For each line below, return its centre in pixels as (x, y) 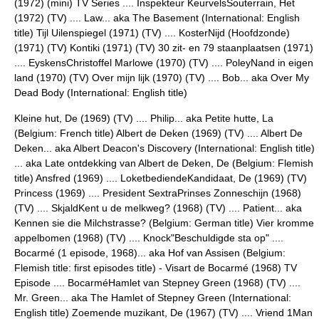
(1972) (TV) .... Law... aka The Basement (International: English (157, 18)
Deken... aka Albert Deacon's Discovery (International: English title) (164, 148)
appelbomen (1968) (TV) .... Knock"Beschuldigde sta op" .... (149, 238)
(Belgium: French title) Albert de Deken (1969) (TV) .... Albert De (158, 133)
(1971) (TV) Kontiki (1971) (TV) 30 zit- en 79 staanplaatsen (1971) (164, 48)
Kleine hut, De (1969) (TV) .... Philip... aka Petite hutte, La (144, 118)
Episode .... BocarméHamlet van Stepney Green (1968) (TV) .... (157, 283)
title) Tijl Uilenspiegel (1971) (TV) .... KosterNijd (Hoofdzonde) (152, 33)
